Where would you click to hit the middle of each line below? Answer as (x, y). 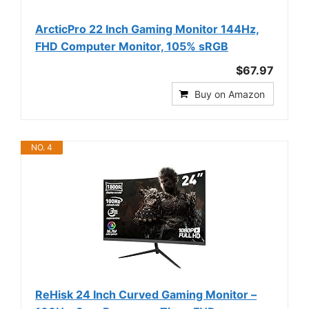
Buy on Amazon (230, 94)
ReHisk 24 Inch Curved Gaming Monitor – (146, 294)
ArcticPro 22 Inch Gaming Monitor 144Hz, (147, 29)
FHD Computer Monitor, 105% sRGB (132, 46)
